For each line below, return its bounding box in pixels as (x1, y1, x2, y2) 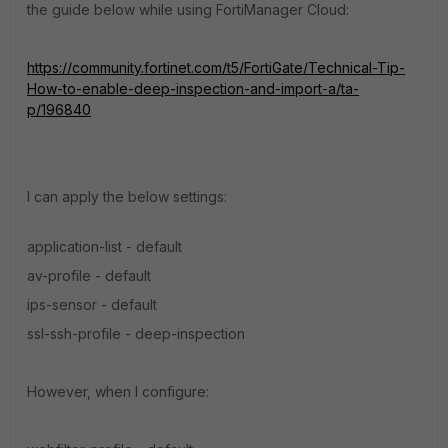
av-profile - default (27, 267, 151, 284)
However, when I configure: (27, 383, 209, 400)
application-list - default (27, 238, 182, 255)
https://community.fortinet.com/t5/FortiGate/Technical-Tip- (27, 59, 405, 76)
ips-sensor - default (27, 296, 157, 313)
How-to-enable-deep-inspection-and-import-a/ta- (27, 80, 359, 97)
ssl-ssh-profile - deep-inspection (27, 325, 245, 342)
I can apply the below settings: (27, 188, 227, 205)
